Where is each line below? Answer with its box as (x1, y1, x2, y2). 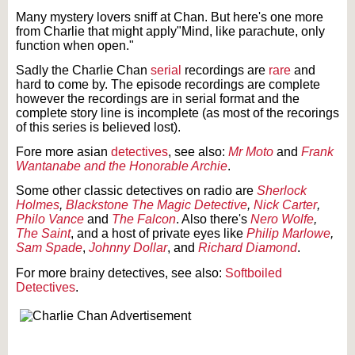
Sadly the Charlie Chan (16, 63, 151, 77)
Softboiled (225, 265, 282, 280)
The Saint (16, 227, 71, 241)
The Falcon (112, 212, 176, 227)
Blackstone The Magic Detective (66, 198, 247, 212)
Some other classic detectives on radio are (16, 184, 254, 198)
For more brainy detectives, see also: (16, 265, 225, 280)
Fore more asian (16, 145, 111, 159)
